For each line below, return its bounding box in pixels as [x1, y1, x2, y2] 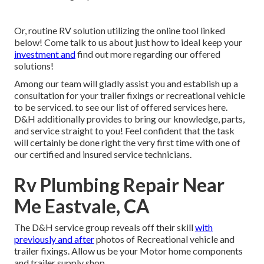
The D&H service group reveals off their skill [14, 222, 195, 233]
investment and [14, 48, 75, 60]
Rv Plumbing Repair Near [14, 173, 225, 197]
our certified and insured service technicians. [14, 148, 192, 160]
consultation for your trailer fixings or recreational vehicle [14, 90, 245, 101]
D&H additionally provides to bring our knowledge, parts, [14, 113, 245, 125]
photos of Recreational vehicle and [94, 233, 235, 245]
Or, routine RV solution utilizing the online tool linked [14, 25, 225, 37]
